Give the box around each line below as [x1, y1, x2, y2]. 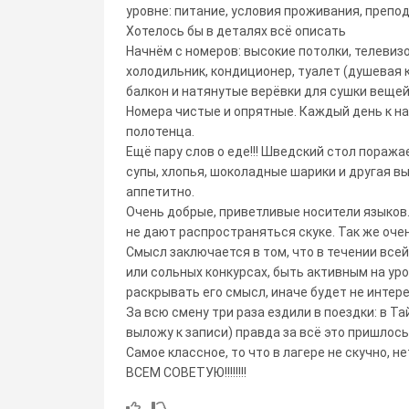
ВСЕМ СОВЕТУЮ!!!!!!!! [126, 364, 246, 380]
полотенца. [126, 123, 194, 139]
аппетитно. [126, 184, 194, 199]
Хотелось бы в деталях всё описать [126, 23, 346, 38]
